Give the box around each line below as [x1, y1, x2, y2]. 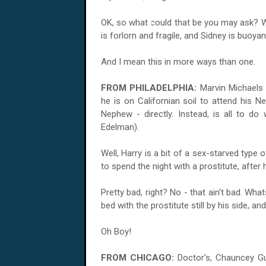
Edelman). [101, 122, 139, 132]
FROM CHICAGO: [101, 252, 175, 263]
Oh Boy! [101, 226, 131, 237]
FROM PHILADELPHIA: [101, 83, 200, 93]
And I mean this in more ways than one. [101, 56, 255, 67]
